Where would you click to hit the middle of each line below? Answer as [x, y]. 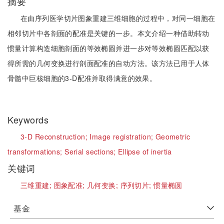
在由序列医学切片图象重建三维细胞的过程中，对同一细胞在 [118, 18]
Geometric [173, 136]
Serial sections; [91, 151]
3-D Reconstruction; [55, 136]
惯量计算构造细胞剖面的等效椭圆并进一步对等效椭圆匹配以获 [108, 48]
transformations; [36, 151]
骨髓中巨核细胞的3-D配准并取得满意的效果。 [82, 78]
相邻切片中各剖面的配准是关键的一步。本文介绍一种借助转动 [108, 33]
